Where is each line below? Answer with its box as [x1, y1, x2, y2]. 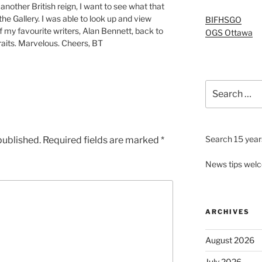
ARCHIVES [205, 208, 250, 216]
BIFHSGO [205, 14, 242, 25]
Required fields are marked [43, 135, 161, 146]
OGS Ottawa [205, 27, 253, 37]
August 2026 [205, 235, 254, 246]
